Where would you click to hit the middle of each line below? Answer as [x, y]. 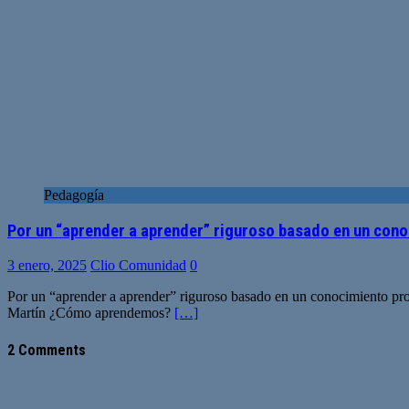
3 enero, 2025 [47, 266]
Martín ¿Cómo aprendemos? [91, 313]
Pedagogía [74, 194]
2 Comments [47, 350]
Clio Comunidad [138, 266]
